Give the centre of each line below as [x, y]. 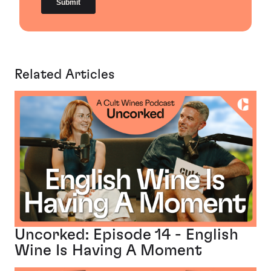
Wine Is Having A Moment [108, 250]
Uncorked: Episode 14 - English [126, 235]
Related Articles [65, 74]
